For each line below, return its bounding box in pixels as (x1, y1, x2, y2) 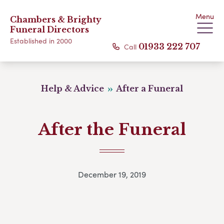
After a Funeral (114, 83, 183, 93)
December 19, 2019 (78, 168, 146, 180)
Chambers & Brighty (10, 14, 101, 24)
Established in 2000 (10, 35, 72, 45)
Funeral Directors (10, 24, 89, 34)
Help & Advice (40, 83, 106, 93)
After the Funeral (38, 119, 186, 139)
